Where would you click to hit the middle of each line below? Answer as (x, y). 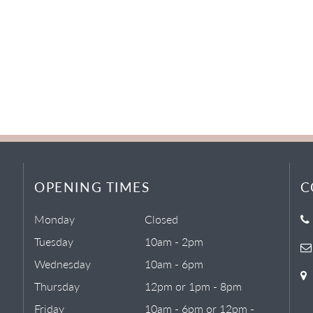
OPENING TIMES (92, 187)
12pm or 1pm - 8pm (194, 286)
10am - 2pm (174, 241)
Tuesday (54, 241)
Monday (55, 219)
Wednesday (63, 263)
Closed (162, 219)
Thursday (57, 286)
